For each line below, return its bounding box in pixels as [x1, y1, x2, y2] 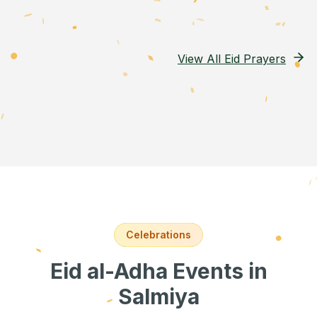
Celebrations [126, 229, 191, 241]
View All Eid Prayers [178, 52, 286, 66]
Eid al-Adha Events [50, 258, 248, 284]
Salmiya [117, 284, 200, 309]
